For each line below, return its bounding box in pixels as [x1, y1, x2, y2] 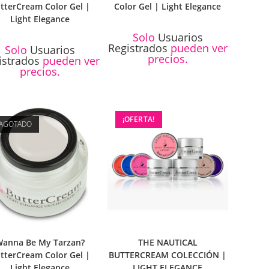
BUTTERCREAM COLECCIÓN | [109, 249, 227, 261]
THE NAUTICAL [138, 237, 198, 249]
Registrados [107, 41, 168, 56]
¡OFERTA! [122, 114, 155, 125]
